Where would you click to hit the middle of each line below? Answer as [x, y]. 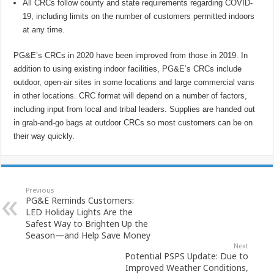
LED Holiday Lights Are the [80, 212]
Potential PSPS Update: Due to [186, 256]
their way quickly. [44, 136]
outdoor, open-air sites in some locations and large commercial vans [134, 83]
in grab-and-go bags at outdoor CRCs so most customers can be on [133, 123]
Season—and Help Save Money [88, 235]
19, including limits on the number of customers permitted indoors [139, 17]
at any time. [44, 30]
